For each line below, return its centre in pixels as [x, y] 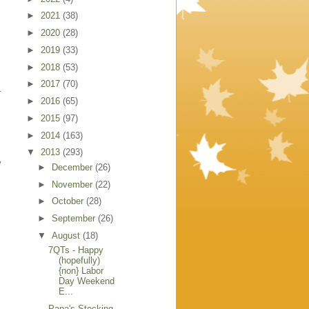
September [74, 219]
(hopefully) [80, 261]
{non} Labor [81, 271]
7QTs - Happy [76, 250]
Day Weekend [87, 281]
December [73, 167]
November [73, 184]
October [69, 201]
